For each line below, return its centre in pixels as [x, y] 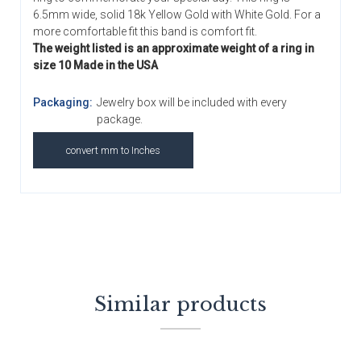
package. [119, 119]
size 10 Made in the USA [95, 65]
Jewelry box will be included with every [191, 102]
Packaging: [63, 102]
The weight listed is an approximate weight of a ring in [174, 48]
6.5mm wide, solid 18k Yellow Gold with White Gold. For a [177, 14]
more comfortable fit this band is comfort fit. [145, 31]
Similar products [180, 304]
